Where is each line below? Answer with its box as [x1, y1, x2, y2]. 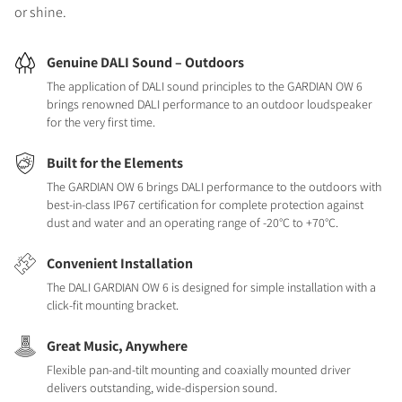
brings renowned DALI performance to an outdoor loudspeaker [47, 96, 372, 112]
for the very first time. [47, 114, 155, 130]
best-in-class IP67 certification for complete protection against [47, 197, 363, 213]
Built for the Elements [47, 153, 183, 172]
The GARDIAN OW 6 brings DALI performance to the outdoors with [47, 179, 381, 195]
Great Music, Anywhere [47, 336, 188, 355]
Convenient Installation [47, 254, 193, 273]
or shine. [14, 3, 66, 22]
